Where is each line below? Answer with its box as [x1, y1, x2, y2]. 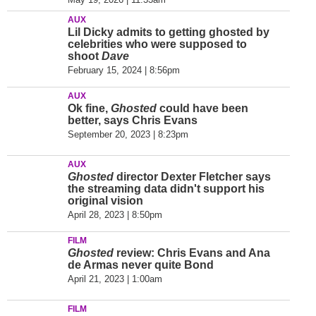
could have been [157, 102, 248, 114]
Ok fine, [68, 102, 111, 114]
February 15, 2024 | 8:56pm [68, 65, 180, 75]
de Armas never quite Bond [68, 259, 214, 271]
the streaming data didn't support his [68, 183, 265, 195]
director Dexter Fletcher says [114, 171, 271, 183]
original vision [68, 195, 143, 207]
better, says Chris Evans [68, 114, 197, 126]
